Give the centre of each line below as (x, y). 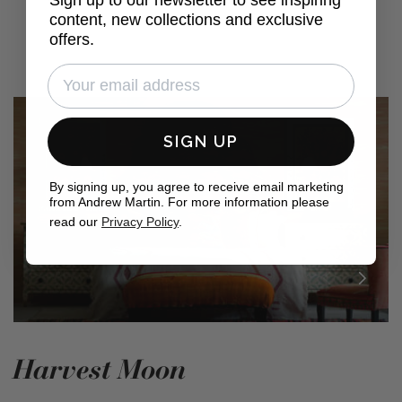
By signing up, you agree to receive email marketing (197, 186)
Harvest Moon (100, 368)
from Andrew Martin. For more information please (189, 201)
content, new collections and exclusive (186, 19)
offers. (72, 39)
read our (75, 221)
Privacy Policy (140, 221)
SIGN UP (201, 141)
